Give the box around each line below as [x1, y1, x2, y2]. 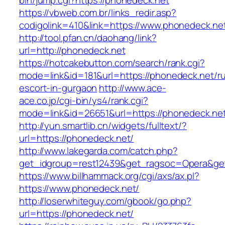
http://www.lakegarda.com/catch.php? [19, 144, 178, 158]
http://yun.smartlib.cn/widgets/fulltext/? [19, 119, 187, 133]
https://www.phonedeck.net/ [19, 182, 140, 195]
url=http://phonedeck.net [19, 44, 126, 57]
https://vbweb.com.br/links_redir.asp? [19, 6, 177, 20]
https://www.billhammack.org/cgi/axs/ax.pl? [19, 169, 199, 183]
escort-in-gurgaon [19, 81, 97, 95]
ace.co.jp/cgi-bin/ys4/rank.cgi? [19, 94, 148, 107]
